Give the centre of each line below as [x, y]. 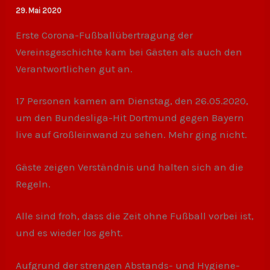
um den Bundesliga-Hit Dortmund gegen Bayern [130, 118]
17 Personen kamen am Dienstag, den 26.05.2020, [132, 101]
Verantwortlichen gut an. [74, 68]
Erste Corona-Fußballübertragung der [105, 35]
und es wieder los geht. [70, 233]
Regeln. [33, 184]
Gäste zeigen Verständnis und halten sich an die [130, 167]
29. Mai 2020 [39, 10]
